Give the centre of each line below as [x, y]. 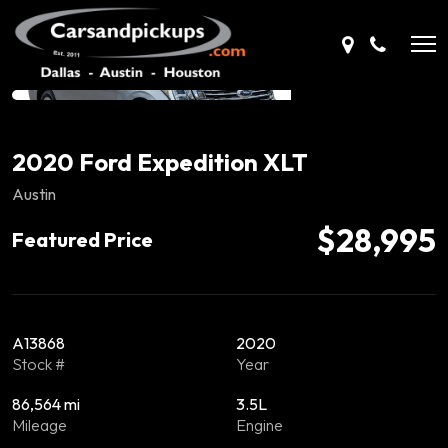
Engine [259, 425]
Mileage [39, 425]
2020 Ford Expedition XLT [160, 162]
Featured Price [82, 239]
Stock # [38, 364]
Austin [34, 194]
